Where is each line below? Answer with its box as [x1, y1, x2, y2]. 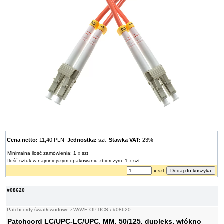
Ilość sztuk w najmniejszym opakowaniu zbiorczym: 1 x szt [7, 158, 140, 164]
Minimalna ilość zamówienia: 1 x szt [7, 150, 89, 156]
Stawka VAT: [109, 137, 141, 143]
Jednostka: [67, 137, 97, 143]
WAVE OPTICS [73, 207, 109, 213]
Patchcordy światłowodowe [7, 207, 69, 213]
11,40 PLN [38, 137, 68, 143]
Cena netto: [7, 137, 38, 143]
